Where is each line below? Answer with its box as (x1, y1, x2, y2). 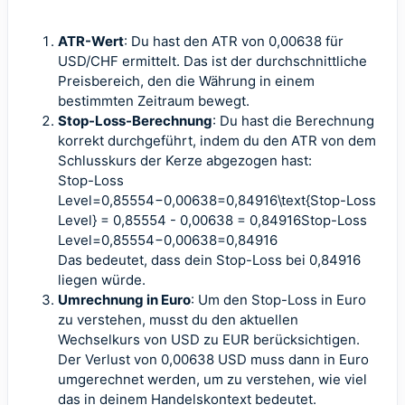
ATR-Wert (58, 33, 124, 50)
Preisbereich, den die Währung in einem (58, 72, 315, 89)
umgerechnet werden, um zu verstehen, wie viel (58, 371, 367, 388)
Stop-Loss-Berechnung (58, 112, 212, 129)
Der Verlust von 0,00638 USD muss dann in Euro (58, 351, 369, 368)
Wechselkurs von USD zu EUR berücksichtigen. (58, 331, 360, 348)
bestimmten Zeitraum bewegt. (58, 92, 250, 109)
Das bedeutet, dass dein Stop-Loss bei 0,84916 (58, 251, 361, 268)
